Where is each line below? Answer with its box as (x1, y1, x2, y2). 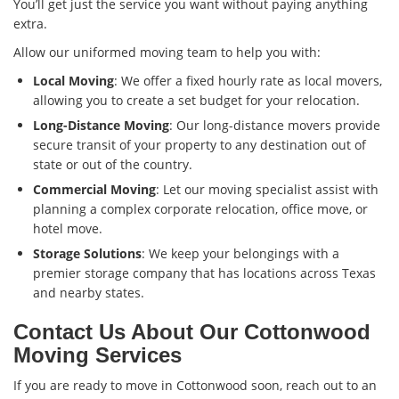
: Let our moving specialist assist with (156, 181, 379, 199)
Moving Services (13, 343, 182, 368)
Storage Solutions (33, 245, 142, 263)
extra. (13, 15, 47, 33)
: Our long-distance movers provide (169, 117, 380, 134)
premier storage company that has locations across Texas (33, 265, 376, 282)
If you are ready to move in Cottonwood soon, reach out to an (13, 377, 377, 395)
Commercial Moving (33, 181, 156, 199)
